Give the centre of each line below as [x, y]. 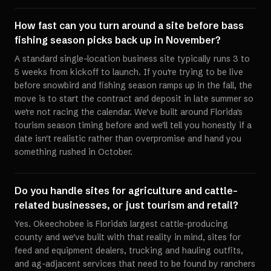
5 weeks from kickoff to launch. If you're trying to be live [129, 72]
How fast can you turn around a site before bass [129, 25]
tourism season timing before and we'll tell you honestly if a [133, 125]
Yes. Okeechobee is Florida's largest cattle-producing [121, 224]
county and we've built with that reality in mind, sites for [128, 237]
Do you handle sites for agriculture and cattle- [126, 191]
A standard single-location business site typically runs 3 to [132, 59]
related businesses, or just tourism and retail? [126, 205]
